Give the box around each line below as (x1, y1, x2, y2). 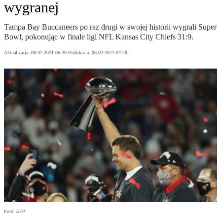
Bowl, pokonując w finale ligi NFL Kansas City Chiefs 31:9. (4, 33, 193, 41)
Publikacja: (68, 50, 92, 56)
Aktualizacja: (4, 50, 31, 56)
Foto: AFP (4, 209, 25, 215)
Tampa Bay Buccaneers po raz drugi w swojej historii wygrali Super (4, 23, 217, 32)
